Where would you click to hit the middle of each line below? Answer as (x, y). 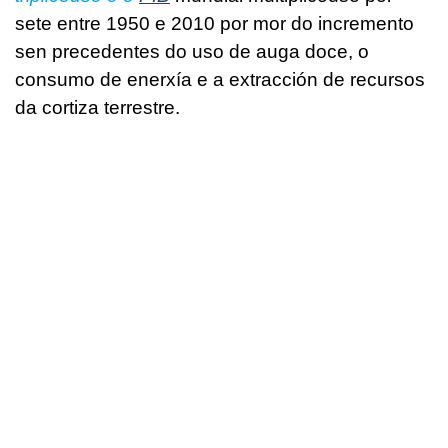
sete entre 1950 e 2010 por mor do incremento (214, 23)
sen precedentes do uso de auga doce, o (192, 51)
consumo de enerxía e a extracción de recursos (220, 79)
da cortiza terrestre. (97, 107)
